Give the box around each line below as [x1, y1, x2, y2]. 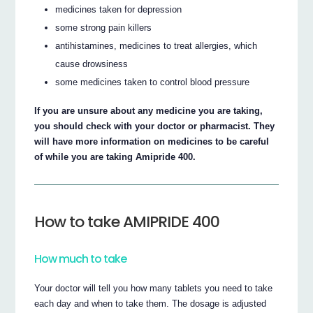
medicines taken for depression [55, 4, 182, 15]
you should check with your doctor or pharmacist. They [34, 120, 275, 131]
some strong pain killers [55, 22, 152, 34]
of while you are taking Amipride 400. [34, 151, 196, 162]
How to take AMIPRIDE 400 [34, 211, 220, 233]
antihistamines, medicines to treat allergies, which [55, 41, 258, 52]
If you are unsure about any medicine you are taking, [34, 105, 263, 116]
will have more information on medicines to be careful [34, 136, 270, 147]
